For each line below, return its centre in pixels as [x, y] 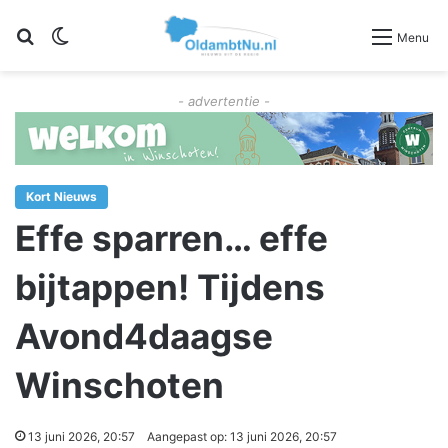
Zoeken [63, 35]
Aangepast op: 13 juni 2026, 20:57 [242, 437]
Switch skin [113, 35]
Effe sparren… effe [171, 238]
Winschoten [119, 385]
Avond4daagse [144, 336]
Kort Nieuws [61, 197]
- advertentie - [224, 101]
